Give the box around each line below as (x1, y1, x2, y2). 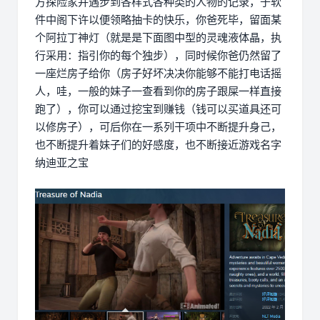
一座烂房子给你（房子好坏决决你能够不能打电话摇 (35, 66, 281, 80)
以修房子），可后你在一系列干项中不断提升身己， (35, 119, 281, 134)
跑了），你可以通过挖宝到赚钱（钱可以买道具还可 (35, 101, 281, 116)
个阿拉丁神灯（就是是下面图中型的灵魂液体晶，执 (35, 30, 281, 44)
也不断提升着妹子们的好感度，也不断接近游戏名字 (35, 137, 281, 151)
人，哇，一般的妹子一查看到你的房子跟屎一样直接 (35, 84, 281, 98)
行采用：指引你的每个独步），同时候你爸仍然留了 (35, 48, 281, 62)
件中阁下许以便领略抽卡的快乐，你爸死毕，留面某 (35, 12, 281, 26)
